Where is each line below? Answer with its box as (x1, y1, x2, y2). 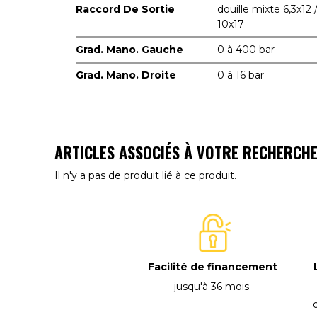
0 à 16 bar (217, 69, 264, 81)
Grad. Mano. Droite (76, 69, 176, 81)
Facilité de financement (148, 260, 278, 274)
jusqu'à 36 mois (174, 279, 250, 293)
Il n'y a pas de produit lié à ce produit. (54, 169, 236, 182)
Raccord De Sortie (76, 3, 175, 16)
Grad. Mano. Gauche (76, 43, 183, 56)
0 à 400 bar (217, 43, 275, 56)
